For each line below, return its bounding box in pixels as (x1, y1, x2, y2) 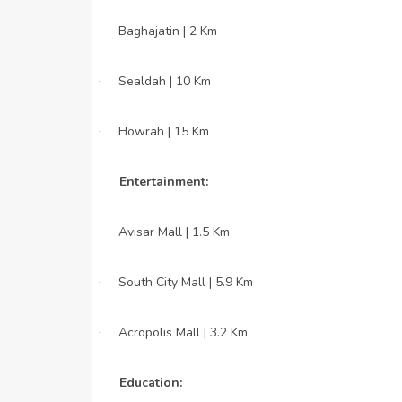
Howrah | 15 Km (118, 122, 209, 140)
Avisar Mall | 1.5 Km (118, 223, 230, 240)
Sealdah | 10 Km (118, 72, 211, 90)
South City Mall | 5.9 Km (118, 273, 253, 291)
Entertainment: (119, 172, 208, 190)
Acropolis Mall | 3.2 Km (118, 323, 248, 341)
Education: (119, 373, 182, 391)
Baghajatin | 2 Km (118, 22, 217, 39)
